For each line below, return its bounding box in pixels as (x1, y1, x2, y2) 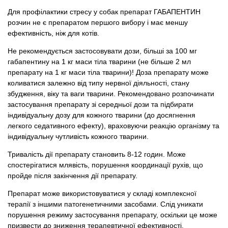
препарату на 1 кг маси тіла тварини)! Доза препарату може (8, 68, 209, 77)
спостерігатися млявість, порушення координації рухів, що (8, 161, 203, 169)
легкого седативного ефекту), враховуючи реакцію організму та (8, 122, 219, 130)
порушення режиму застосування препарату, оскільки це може (8, 211, 217, 219)
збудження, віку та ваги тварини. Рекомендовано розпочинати (8, 90, 214, 98)
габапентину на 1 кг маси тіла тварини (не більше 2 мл (8, 58, 191, 66)
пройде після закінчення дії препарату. (8, 172, 137, 180)
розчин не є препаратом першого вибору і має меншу (8, 18, 188, 27)
